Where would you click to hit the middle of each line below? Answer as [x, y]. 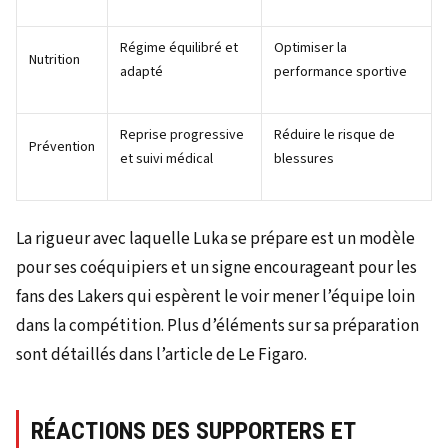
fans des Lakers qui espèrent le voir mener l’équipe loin [215, 296]
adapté [141, 71]
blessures [304, 158]
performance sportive [340, 71]
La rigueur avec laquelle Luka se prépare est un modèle [215, 238]
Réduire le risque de [334, 134]
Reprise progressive [182, 134]
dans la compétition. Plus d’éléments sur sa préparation [217, 325]
